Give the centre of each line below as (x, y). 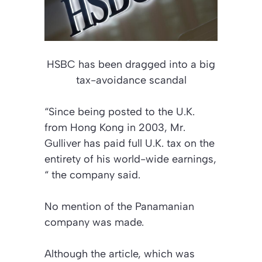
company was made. (94, 222)
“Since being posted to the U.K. (120, 111)
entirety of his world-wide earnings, (130, 159)
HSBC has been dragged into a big (131, 64)
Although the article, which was (120, 254)
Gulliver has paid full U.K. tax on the (130, 143)
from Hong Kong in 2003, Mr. (115, 127)
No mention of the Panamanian (119, 206)
